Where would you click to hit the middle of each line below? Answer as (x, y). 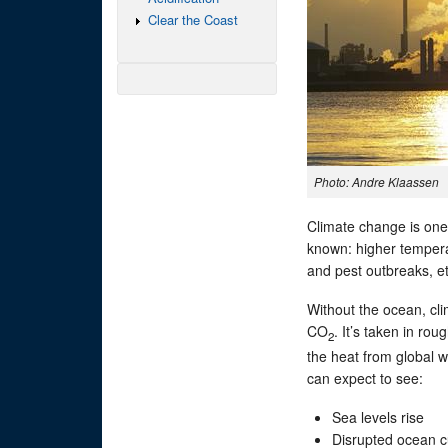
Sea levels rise (378, 416)
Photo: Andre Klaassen (376, 181)
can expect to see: (365, 377)
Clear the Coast (192, 20)
